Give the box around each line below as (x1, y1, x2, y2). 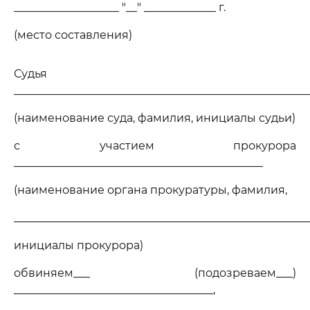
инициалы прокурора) (14, 239, 143, 252)
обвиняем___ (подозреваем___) (14, 266, 296, 280)
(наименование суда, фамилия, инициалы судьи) (14, 111, 295, 125)
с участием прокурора (14, 139, 296, 152)
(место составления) (14, 28, 132, 42)
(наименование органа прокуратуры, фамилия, (14, 183, 287, 197)
